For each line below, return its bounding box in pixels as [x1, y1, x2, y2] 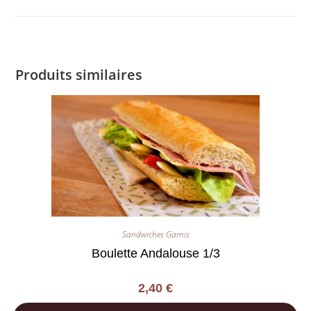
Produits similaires [15, 65, 143, 85]
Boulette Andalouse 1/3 [91, 246, 220, 261]
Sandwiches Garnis [121, 228, 190, 241]
